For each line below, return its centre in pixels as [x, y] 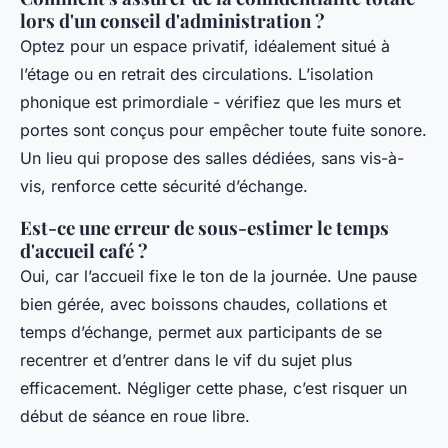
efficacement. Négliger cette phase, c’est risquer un [213, 388]
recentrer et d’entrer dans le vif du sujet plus [186, 360]
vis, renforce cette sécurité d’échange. [164, 186]
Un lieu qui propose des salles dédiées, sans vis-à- [212, 158]
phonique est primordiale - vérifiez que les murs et [210, 102]
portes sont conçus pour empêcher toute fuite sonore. [223, 130]
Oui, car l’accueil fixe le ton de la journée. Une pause [218, 276]
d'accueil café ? [84, 251]
